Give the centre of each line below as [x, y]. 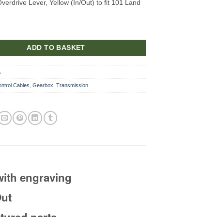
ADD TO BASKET [56, 47]
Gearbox [43, 85]
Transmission [72, 85]
